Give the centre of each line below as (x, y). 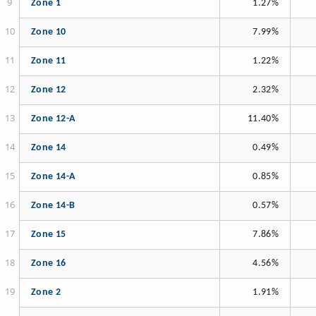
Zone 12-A (53, 119)
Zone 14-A (53, 177)
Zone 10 (49, 32)
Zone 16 (49, 264)
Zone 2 (46, 293)
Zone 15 (49, 235)
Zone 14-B (53, 206)
